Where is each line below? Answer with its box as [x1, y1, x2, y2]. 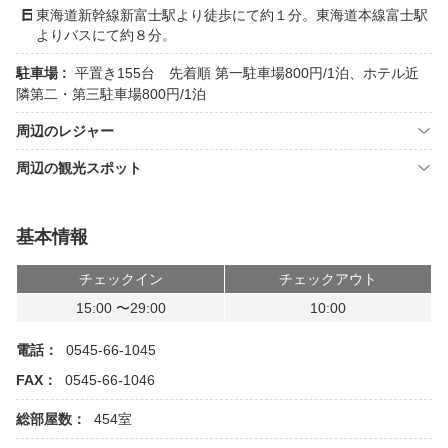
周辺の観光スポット [16, 160, 142, 176]
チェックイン [78, 271, 163, 287]
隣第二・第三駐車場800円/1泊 [16, 86, 206, 102]
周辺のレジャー [16, 123, 114, 139]
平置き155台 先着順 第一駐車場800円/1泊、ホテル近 [75, 65, 419, 81]
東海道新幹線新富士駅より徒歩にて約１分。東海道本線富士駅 [36, 7, 428, 23]
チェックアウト [279, 271, 377, 287]
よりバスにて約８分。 [36, 27, 176, 43]
